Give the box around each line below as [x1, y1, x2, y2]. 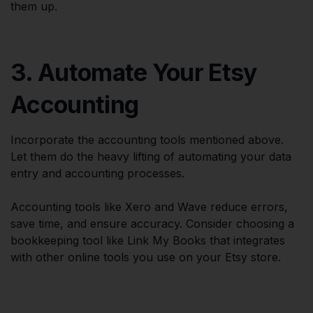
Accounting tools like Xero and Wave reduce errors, [10, 199, 288, 214]
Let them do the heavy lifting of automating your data [10, 149, 291, 163]
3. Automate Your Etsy [10, 57, 257, 87]
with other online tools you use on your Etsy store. [10, 249, 281, 264]
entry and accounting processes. [10, 166, 184, 180]
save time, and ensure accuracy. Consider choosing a [10, 216, 294, 231]
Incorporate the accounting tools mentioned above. [10, 132, 284, 147]
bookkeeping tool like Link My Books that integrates [10, 233, 285, 247]
